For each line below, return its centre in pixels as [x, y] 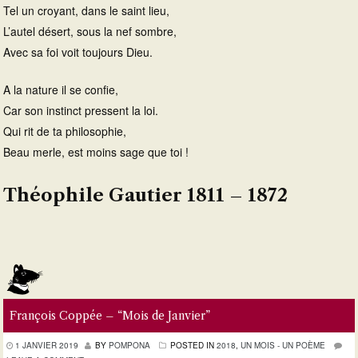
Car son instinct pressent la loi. [81, 110]
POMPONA [129, 345]
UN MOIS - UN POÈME [283, 345]
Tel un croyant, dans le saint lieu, [86, 10]
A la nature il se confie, [61, 89]
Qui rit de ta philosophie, [65, 131]
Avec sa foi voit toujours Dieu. [78, 52]
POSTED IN [192, 345]
